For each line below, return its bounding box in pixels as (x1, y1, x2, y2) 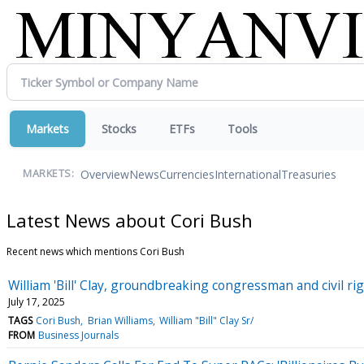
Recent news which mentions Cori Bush (6, 244, 184, 258)
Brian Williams (87, 313, 153, 327)
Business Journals (38, 327, 119, 342)
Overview (80, 166, 129, 182)
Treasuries (281, 166, 336, 182)
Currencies (159, 166, 214, 182)
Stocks (102, 121, 136, 136)
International (214, 166, 281, 182)
